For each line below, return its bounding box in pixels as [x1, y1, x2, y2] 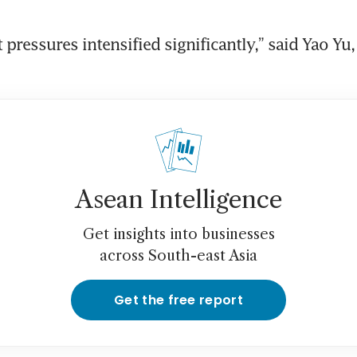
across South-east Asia [100, 247, 257, 265]
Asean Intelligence [75, 185, 282, 215]
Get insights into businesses [82, 226, 275, 244]
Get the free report [113, 291, 244, 310]
